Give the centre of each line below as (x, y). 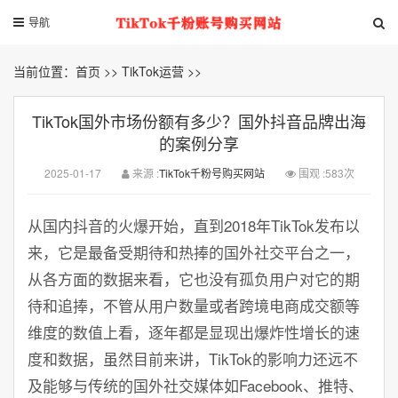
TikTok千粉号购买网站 (211, 173)
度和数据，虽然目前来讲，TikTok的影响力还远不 (193, 358)
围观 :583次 (325, 173)
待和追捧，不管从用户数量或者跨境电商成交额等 (194, 305)
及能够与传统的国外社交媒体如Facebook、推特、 (195, 385)
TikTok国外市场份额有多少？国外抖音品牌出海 (199, 121)
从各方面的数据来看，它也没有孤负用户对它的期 (194, 279)
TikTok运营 (153, 71)
